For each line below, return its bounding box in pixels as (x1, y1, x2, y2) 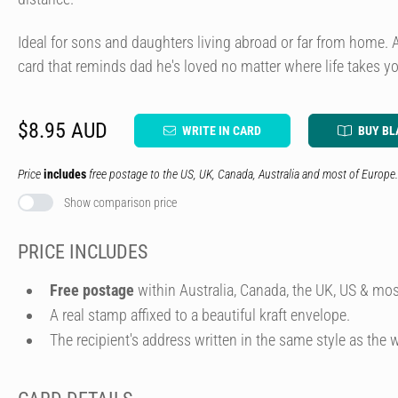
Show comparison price (64, 195, 177, 210)
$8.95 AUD (18, 118, 107, 143)
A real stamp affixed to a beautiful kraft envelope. (50, 305, 350, 324)
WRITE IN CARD (182, 123, 261, 138)
